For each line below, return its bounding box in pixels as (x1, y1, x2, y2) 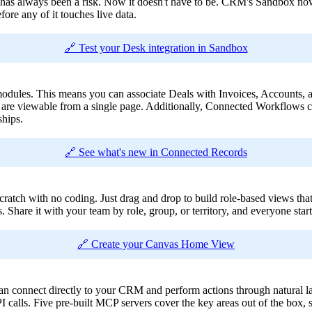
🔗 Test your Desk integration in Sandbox (64, 42, 248, 54)
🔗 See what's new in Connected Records (65, 146, 247, 159)
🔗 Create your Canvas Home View (77, 238, 235, 251)
